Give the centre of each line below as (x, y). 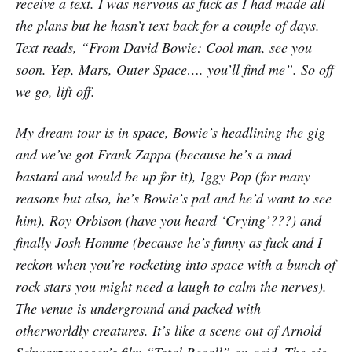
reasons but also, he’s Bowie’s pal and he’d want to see (174, 198)
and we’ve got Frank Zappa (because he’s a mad (154, 154)
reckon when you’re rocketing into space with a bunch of (176, 264)
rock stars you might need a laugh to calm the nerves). (171, 286)
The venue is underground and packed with (138, 308)
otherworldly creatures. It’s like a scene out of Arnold (169, 330)
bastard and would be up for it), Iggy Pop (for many (163, 176)
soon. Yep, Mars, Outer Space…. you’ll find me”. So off (175, 69)
